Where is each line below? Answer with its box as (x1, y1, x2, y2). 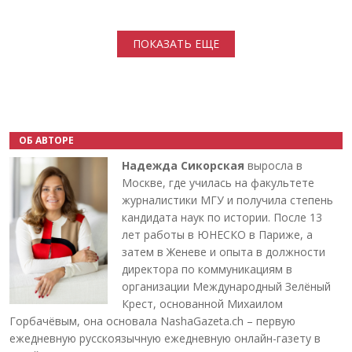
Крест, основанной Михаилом (122, 295, 283, 311)
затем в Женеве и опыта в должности (122, 244, 325, 259)
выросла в (244, 157, 302, 173)
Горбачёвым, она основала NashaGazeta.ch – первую (9, 313, 295, 328)
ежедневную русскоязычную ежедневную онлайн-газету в (9, 330, 321, 346)
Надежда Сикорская (122, 157, 244, 173)
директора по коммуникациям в (122, 261, 292, 277)
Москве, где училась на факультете (122, 174, 314, 190)
